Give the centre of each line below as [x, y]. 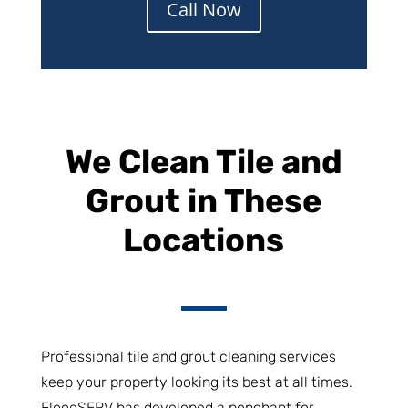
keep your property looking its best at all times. [196, 382]
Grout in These [204, 200]
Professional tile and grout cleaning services [188, 356]
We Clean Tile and [204, 161]
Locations [204, 240]
